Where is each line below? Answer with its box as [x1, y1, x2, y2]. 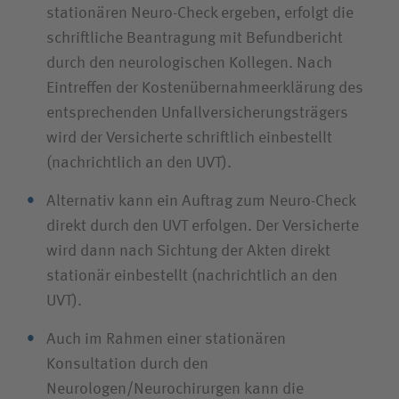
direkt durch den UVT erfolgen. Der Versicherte [46, 218, 359, 234]
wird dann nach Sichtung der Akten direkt [46, 243, 330, 259]
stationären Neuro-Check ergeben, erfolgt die [46, 5, 354, 21]
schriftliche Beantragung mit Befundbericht [46, 30, 343, 46]
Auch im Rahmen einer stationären [46, 331, 286, 347]
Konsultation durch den [46, 356, 208, 372]
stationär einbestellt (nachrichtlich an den [46, 268, 338, 284]
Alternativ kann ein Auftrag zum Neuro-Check [46, 193, 355, 209]
